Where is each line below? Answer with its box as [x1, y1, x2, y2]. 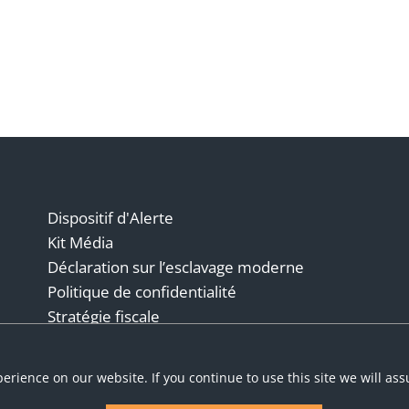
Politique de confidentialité [47, 281, 237, 302]
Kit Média [47, 232, 114, 253]
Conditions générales [47, 330, 198, 351]
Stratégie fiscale [47, 306, 161, 327]
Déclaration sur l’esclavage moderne [47, 257, 305, 278]
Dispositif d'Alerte [47, 207, 174, 228]
